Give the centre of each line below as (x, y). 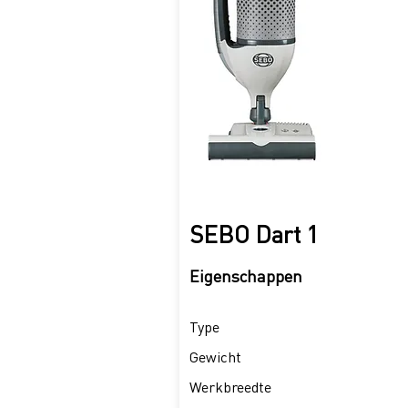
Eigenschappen (246, 276)
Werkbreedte (230, 388)
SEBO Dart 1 (254, 235)
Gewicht (215, 357)
